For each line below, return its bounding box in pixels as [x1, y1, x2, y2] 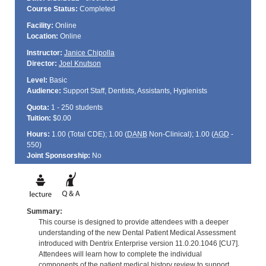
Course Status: [26, 5, 78, 14]
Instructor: [26, 48, 62, 57]
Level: [26, 75, 47, 84]
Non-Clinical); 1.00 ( [147, 130, 214, 139]
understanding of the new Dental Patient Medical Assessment [38, 228, 236, 237]
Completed [77, 5, 115, 14]
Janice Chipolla [64, 48, 115, 57]
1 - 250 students [49, 103, 103, 112]
